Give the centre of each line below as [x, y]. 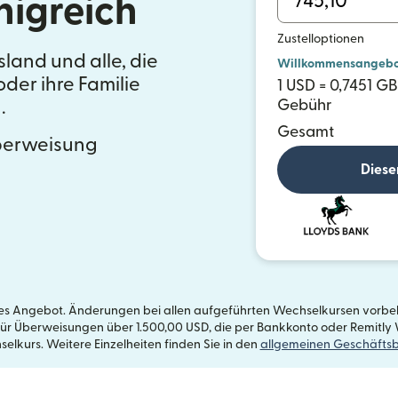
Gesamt [306, 132]
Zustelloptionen [321, 39]
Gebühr [305, 105]
